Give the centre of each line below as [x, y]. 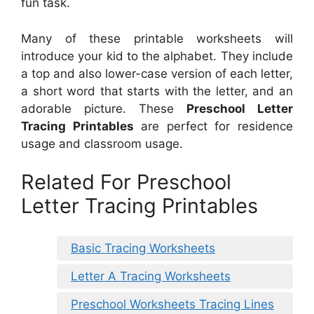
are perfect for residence [213, 126]
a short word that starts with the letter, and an [157, 91]
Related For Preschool [126, 182]
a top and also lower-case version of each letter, [157, 73]
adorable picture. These [104, 108]
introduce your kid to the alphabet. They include [157, 56]
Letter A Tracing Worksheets [151, 276]
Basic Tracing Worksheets [143, 248]
